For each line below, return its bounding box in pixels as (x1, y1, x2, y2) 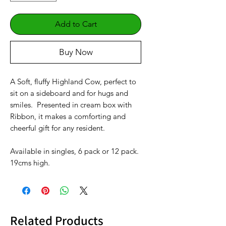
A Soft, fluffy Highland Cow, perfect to (10, 77, 136, 86)
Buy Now (59, 47, 93, 57)
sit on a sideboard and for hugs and (10, 88, 128, 98)
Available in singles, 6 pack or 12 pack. (10, 146, 141, 156)
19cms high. (10, 158, 50, 167)
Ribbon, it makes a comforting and (10, 111, 126, 121)
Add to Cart (54, 19, 97, 29)
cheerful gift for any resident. (10, 123, 105, 133)
